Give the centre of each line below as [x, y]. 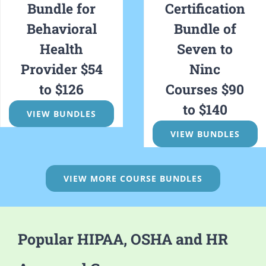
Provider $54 [61, 69]
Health [62, 49]
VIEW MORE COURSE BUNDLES [133, 179]
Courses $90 [205, 89]
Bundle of [205, 29]
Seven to [205, 49]
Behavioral [61, 29]
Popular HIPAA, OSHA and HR [123, 239]
